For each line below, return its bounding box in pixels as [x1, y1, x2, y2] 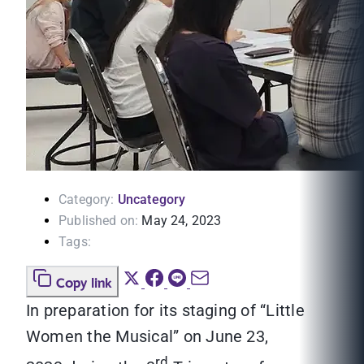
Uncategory [117, 192, 186, 208]
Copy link [56, 273, 112, 295]
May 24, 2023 [141, 213, 222, 229]
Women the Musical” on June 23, [26, 327, 269, 347]
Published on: [58, 213, 139, 229]
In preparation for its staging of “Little [26, 301, 305, 321]
